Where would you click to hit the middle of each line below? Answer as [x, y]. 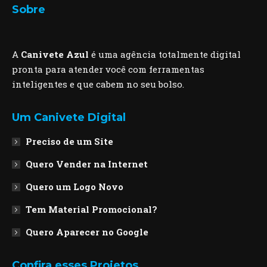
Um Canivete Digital [69, 117]
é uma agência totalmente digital [165, 54]
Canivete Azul [55, 54]
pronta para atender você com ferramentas [108, 69]
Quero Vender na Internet [87, 164]
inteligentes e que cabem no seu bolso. [98, 84]
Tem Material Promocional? [91, 209]
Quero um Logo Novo [74, 187]
